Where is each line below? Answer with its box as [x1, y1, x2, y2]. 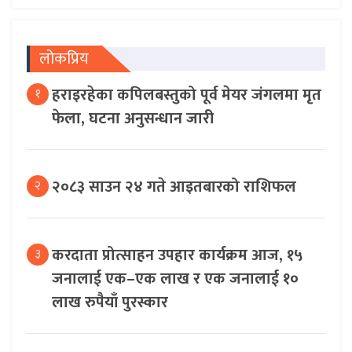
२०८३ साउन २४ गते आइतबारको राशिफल [52, 173, 296, 200]
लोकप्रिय [39, 45, 89, 72]
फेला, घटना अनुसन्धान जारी [52, 104, 214, 132]
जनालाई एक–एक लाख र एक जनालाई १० [52, 265, 299, 292]
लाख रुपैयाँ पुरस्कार [52, 288, 168, 316]
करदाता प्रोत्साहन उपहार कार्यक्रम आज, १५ [52, 241, 303, 269]
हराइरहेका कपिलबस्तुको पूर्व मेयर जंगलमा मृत [52, 81, 321, 108]
